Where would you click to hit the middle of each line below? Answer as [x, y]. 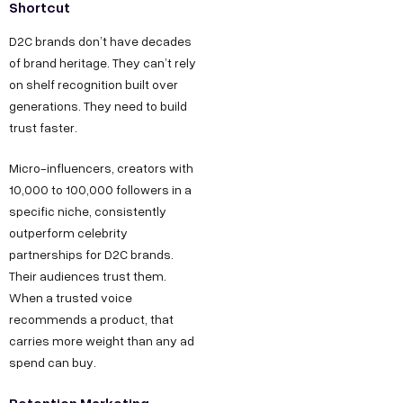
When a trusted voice [71, 298]
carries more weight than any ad [102, 341]
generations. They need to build [98, 106]
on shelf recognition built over [94, 85]
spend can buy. [53, 363]
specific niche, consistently [88, 211]
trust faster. [43, 128]
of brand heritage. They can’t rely [103, 63]
